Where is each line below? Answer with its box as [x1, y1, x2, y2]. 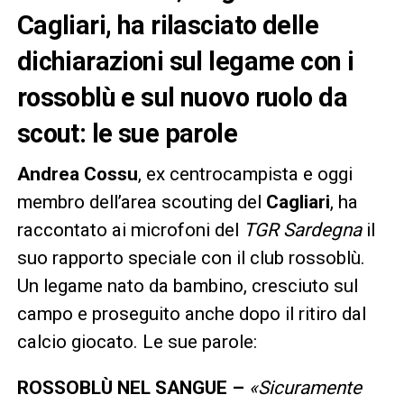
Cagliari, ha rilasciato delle [16, 9, 318, 41]
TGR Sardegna [243, 218, 362, 241]
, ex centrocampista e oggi [137, 162, 353, 185]
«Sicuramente [248, 376, 362, 399]
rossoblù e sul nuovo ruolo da [16, 81, 347, 113]
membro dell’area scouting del [16, 190, 266, 213]
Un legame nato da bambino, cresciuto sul [16, 274, 358, 297]
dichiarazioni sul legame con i [16, 45, 354, 77]
